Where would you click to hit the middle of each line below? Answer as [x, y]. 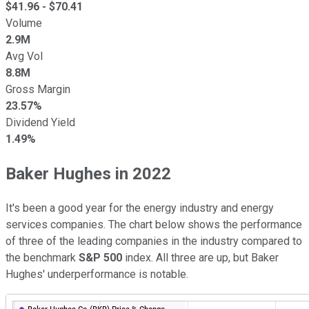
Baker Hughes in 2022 [88, 173]
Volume [24, 23]
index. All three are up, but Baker [200, 257]
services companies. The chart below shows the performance [154, 224]
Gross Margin [38, 89]
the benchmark [42, 257]
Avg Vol [24, 56]
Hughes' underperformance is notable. [97, 274]
